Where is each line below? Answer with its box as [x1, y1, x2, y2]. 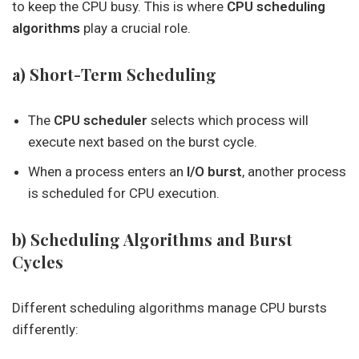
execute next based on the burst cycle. [28, 134, 257, 150]
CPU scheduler [54, 112, 147, 128]
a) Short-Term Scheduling [12, 63, 216, 85]
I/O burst [187, 163, 242, 179]
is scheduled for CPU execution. [28, 185, 220, 201]
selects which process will [147, 112, 309, 128]
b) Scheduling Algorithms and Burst [12, 228, 292, 250]
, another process [242, 163, 346, 179]
